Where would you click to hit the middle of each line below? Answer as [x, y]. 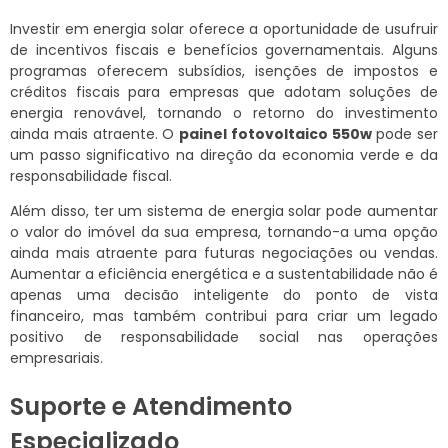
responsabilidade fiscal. [91, 176]
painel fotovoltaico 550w [275, 134]
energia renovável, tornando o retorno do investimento [224, 113]
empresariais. [56, 358]
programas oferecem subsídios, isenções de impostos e [224, 71]
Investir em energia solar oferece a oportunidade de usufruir [224, 29]
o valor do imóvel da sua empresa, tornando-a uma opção [224, 232]
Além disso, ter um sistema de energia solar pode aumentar [224, 211]
